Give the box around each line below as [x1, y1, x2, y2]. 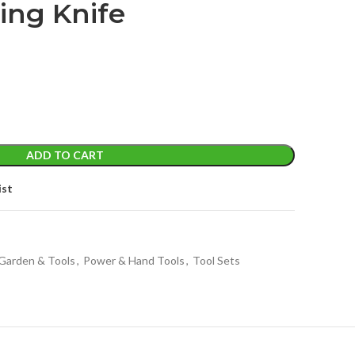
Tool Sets [193, 254, 240, 267]
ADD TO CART [25, 148, 104, 162]
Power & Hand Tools [83, 254, 185, 267]
